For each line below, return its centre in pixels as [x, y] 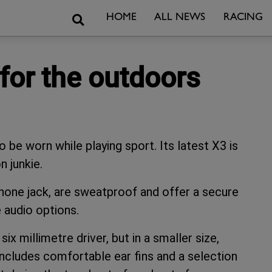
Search [99, 17]
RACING [243, 18]
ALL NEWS [180, 18]
